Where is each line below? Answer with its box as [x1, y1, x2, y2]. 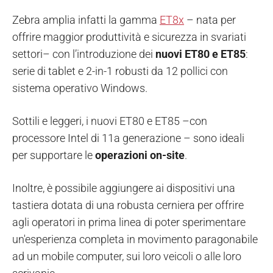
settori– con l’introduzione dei [12, 47, 155, 60]
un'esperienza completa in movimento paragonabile [12, 232, 258, 246]
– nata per [184, 13, 236, 26]
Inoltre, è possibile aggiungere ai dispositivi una [12, 181, 235, 194]
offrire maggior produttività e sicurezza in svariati [12, 30, 246, 43]
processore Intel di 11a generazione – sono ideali [12, 131, 244, 144]
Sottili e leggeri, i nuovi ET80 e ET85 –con [12, 114, 207, 127]
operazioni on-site [95, 148, 185, 161]
